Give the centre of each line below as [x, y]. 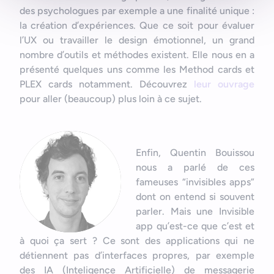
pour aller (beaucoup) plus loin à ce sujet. [111, 99]
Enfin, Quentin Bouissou [195, 153]
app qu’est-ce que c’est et [195, 226]
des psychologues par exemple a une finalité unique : [137, 11]
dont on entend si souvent [195, 197]
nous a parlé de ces [195, 168]
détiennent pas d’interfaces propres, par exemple [137, 256]
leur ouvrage [224, 84]
